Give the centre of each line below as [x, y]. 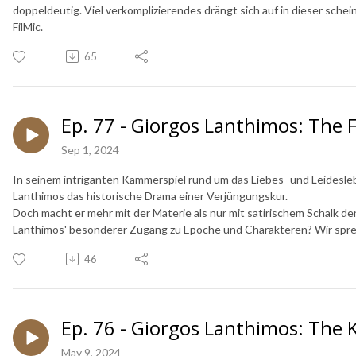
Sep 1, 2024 [90, 149]
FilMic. [28, 26]
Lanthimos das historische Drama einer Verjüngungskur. [151, 195]
